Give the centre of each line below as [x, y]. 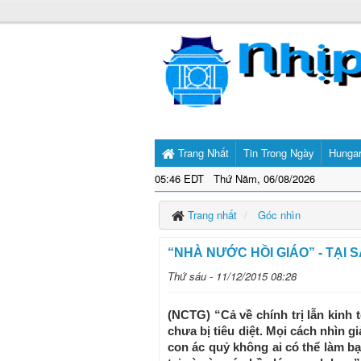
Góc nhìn [279, 215]
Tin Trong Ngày [279, 153]
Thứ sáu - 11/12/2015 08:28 [232, 276]
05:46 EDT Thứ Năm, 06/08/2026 [235, 178]
